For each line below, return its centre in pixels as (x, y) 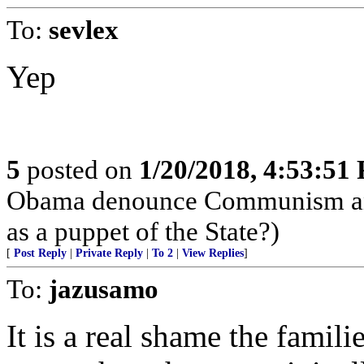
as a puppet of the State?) (143, 231)
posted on (80, 169)
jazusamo (104, 289)
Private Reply (109, 253)
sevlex (84, 30)
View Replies (213, 253)
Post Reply (40, 253)
